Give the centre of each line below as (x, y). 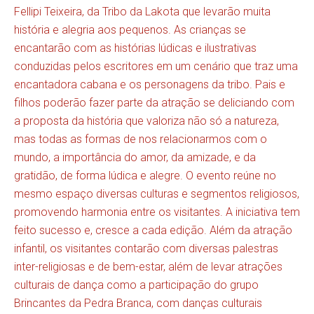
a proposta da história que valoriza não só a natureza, (146, 121)
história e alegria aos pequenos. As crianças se (130, 30)
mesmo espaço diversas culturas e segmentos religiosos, (157, 194)
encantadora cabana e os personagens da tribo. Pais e (150, 85)
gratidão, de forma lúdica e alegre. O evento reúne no (145, 176)
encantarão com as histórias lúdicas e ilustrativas (135, 48)
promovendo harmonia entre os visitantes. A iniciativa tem (157, 212)
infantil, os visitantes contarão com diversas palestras (146, 249)
